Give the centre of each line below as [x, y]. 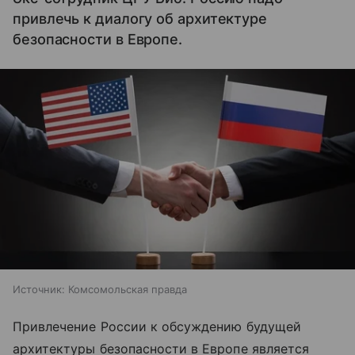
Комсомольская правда [128, 289]
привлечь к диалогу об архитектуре [140, 19]
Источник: [39, 289]
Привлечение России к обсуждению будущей [157, 326]
